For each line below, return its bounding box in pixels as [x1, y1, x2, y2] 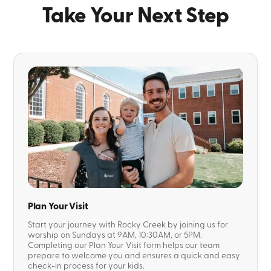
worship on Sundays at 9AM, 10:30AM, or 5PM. [27, 231, 202, 240]
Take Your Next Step [42, 5, 229, 27]
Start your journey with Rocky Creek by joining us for [27, 221, 228, 230]
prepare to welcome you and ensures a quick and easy [27, 252, 240, 261]
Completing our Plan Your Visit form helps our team [27, 241, 220, 250]
